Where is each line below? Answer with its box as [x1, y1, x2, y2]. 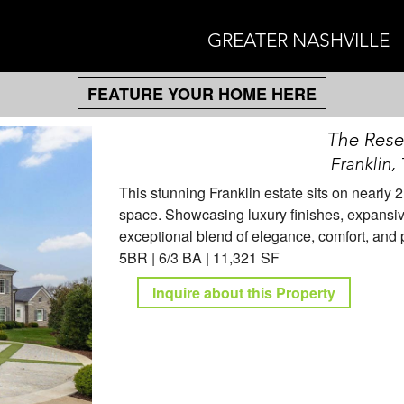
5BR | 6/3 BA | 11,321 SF [119, 247, 280, 268]
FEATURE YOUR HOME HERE [87, 82, 317, 106]
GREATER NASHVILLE [207, 29, 390, 51]
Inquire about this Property [152, 282, 336, 303]
